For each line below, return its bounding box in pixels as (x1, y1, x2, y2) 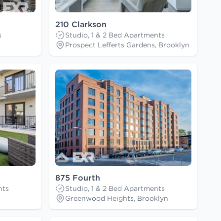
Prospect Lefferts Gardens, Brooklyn (65, 40, 189, 50)
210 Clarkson (55, 19, 107, 30)
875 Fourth (55, 173, 100, 183)
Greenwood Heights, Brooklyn (65, 194, 168, 203)
